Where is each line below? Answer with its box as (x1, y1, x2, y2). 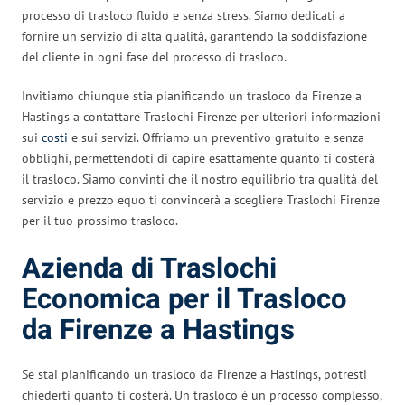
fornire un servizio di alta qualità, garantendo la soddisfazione (22, 27, 367, 44)
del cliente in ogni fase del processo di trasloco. (22, 48, 287, 65)
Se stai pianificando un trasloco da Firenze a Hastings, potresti (22, 365, 367, 382)
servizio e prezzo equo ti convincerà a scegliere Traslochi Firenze (22, 191, 380, 208)
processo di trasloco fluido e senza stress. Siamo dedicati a (22, 6, 345, 24)
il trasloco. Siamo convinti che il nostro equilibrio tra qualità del (22, 170, 378, 187)
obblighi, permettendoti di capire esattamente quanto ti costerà (22, 149, 375, 166)
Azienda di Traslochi (22, 248, 277, 289)
